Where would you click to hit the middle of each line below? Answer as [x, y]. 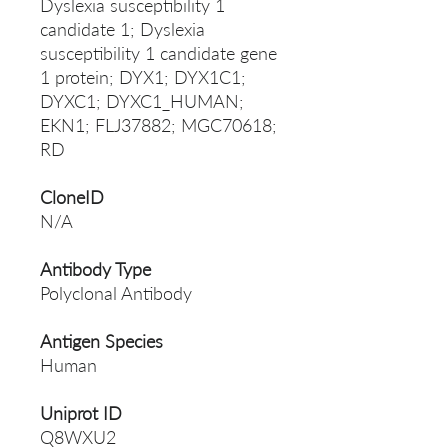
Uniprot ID [81, 413]
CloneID [72, 197]
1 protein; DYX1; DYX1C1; [143, 77]
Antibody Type [95, 269]
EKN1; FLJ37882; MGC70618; [158, 125]
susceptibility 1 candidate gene [158, 53]
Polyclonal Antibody [116, 293]
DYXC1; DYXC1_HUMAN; [142, 101]
